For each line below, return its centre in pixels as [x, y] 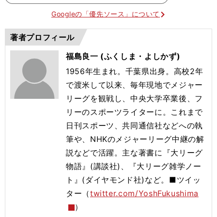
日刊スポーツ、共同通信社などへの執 [134, 125]
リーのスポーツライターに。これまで [134, 112]
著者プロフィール [43, 37]
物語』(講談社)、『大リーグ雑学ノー [134, 166]
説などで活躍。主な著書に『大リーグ [134, 152]
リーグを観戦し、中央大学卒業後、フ [134, 98]
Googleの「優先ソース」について [106, 14]
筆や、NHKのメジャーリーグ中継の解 [135, 139]
